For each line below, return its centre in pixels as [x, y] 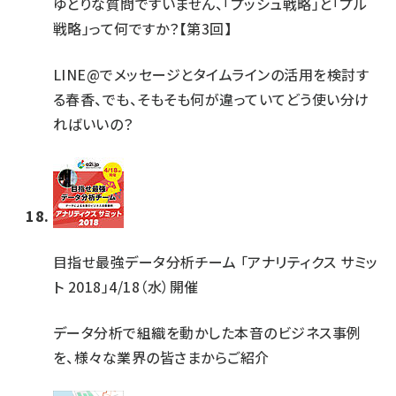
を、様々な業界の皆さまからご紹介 [161, 357]
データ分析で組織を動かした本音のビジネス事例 [207, 332]
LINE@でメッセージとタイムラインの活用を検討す [211, 74]
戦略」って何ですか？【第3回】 [143, 28]
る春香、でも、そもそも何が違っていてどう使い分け [211, 99]
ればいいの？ [93, 124]
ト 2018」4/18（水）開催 [126, 286]
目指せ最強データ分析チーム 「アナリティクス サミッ [216, 262]
